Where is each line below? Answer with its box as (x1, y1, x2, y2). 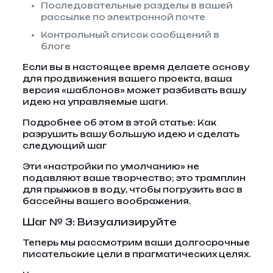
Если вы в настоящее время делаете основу (22, 62, 249, 72)
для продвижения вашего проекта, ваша (22, 74, 232, 83)
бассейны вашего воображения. (22, 196, 191, 206)
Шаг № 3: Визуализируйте (22, 216, 177, 228)
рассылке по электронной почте (40, 12, 205, 22)
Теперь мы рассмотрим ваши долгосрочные (22, 238, 250, 247)
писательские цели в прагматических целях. (22, 249, 250, 259)
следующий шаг (22, 141, 107, 151)
